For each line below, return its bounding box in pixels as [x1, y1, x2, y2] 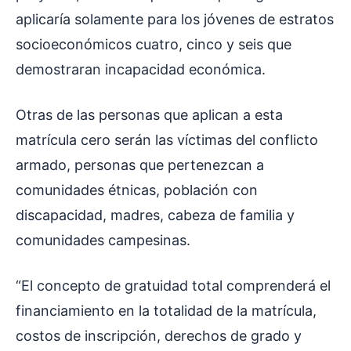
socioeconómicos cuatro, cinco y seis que [16, 36, 291, 53]
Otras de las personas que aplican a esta [16, 107, 283, 124]
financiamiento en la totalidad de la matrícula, [16, 302, 317, 320]
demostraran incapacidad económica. [16, 61, 270, 78]
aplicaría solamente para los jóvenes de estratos [16, 11, 334, 28]
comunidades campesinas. [16, 232, 190, 249]
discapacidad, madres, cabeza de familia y [16, 207, 295, 224]
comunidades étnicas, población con [16, 182, 258, 199]
